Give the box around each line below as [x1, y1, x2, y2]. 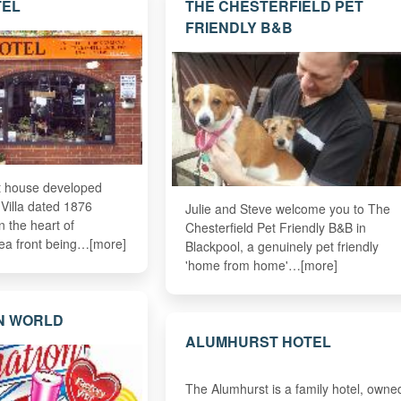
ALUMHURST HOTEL [184, 330, 331, 352]
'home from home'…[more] [184, 256, 337, 275]
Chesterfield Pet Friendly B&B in [184, 218, 366, 237]
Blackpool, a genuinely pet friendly [184, 237, 379, 256]
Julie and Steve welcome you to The [184, 200, 390, 218]
